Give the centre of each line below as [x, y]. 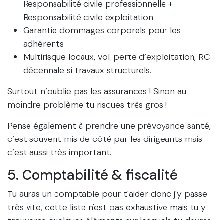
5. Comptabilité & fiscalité [93, 175]
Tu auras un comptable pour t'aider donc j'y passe [107, 194]
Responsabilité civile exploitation [88, 17]
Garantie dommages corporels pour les [102, 31]
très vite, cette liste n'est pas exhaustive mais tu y [107, 207]
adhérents [43, 44]
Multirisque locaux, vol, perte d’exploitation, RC [117, 57]
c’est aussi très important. [59, 152]
